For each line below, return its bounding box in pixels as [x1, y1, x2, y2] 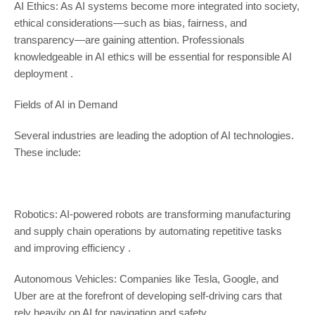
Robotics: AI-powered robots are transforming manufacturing [13, 208, 290, 221]
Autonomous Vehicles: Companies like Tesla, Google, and [13, 273, 278, 285]
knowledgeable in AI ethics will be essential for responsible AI [13, 51, 292, 63]
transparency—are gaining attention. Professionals [13, 34, 245, 46]
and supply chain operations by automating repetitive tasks [13, 225, 282, 238]
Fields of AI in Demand [13, 98, 117, 111]
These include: [13, 146, 81, 159]
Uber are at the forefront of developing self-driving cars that [13, 290, 282, 302]
